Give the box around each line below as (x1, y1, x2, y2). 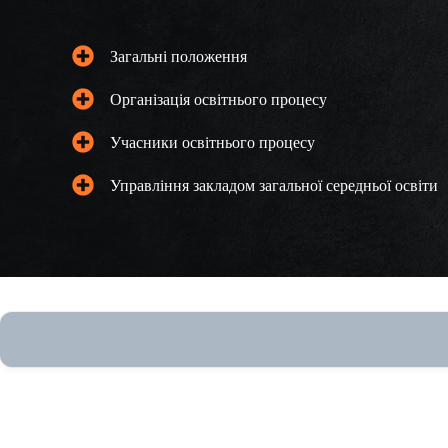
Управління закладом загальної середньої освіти (110, 176, 438, 194)
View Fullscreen (35, 426, 138, 444)
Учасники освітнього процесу (110, 133, 315, 151)
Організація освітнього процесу (110, 90, 327, 108)
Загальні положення (110, 47, 247, 65)
